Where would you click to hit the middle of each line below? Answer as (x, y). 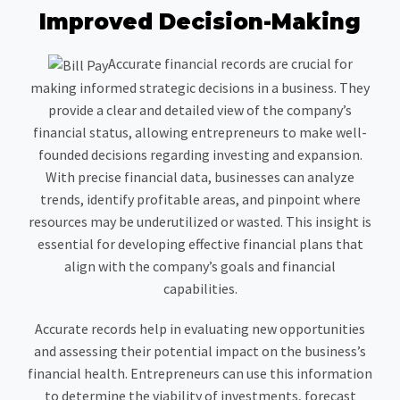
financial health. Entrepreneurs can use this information (200, 373)
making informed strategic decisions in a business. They (200, 87)
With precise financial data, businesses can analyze (200, 176)
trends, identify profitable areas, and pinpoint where (200, 199)
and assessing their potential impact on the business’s (200, 350)
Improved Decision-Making (200, 22)
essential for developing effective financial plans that (200, 243)
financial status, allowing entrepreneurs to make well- (200, 132)
